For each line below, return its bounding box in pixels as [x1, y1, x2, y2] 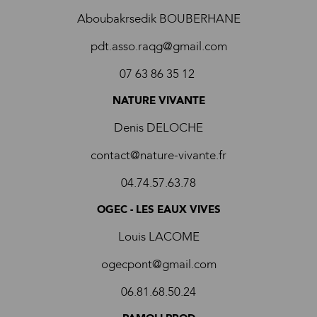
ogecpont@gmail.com [100, 256, 217, 272]
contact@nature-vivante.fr [91, 147, 226, 163]
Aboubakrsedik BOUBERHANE [76, 11, 241, 27]
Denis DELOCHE [114, 120, 203, 136]
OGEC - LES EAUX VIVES [96, 202, 221, 217]
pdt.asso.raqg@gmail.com [90, 38, 227, 54]
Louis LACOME [117, 229, 200, 245]
